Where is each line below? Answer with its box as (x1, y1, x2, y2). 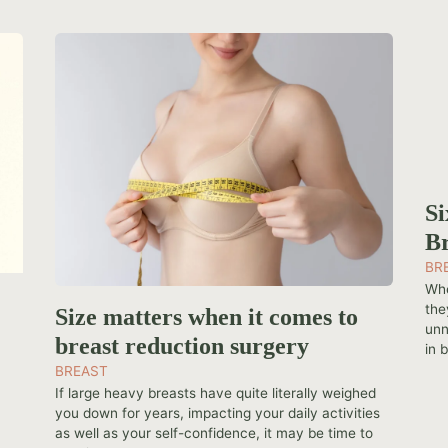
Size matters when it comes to (55, 302, 359, 330)
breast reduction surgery (55, 331, 310, 359)
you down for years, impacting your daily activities (55, 404, 381, 421)
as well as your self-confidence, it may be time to (55, 424, 374, 441)
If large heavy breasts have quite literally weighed (55, 384, 377, 401)
